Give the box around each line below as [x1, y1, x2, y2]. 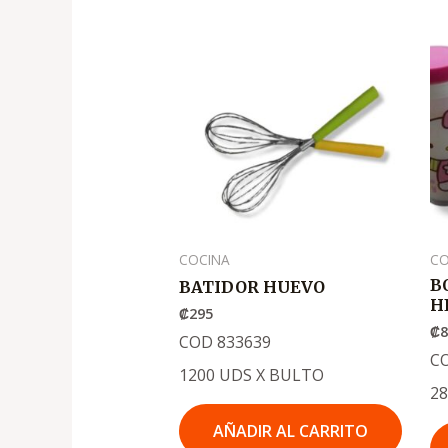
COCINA [178, 249, 230, 269]
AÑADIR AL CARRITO [212, 419, 368, 442]
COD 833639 [178, 330, 271, 353]
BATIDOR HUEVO [178, 276, 325, 297]
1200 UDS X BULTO [178, 363, 324, 386]
